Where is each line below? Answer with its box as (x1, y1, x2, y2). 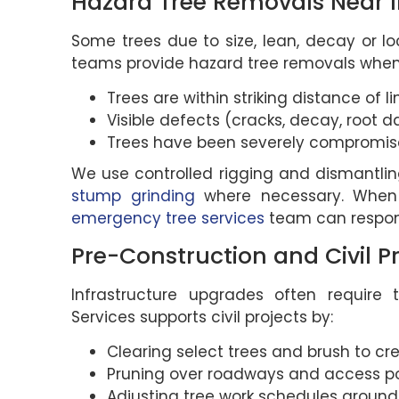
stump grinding (71, 185, 195, 208)
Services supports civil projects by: (71, 305, 333, 328)
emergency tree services (71, 208, 265, 230)
